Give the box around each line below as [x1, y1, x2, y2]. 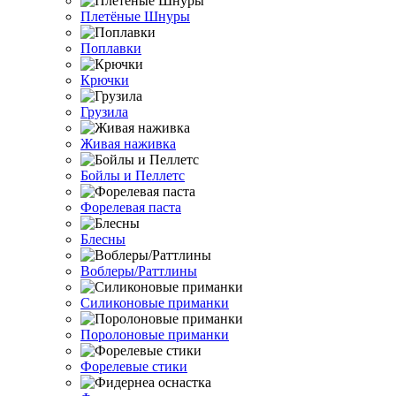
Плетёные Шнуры [80, 9, 190, 24]
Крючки [80, 72, 129, 88]
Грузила [80, 104, 128, 119]
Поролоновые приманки [80, 327, 229, 342]
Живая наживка [80, 136, 176, 151]
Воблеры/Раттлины [80, 263, 197, 278]
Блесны [80, 232, 126, 247]
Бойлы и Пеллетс [80, 168, 185, 183]
